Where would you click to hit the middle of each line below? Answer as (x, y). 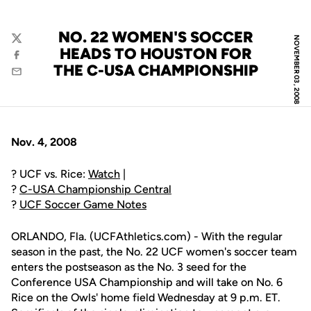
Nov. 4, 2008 (44, 142)
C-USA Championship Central (95, 189)
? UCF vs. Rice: (50, 174)
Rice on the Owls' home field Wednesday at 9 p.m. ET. (146, 297)
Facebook (34, 61)
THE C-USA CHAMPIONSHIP (155, 70)
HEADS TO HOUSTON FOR (155, 54)
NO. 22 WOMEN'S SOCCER (155, 37)
